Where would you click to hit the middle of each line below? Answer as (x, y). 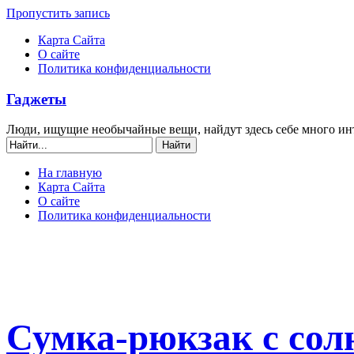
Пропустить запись (58, 13)
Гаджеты (36, 99)
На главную (70, 173)
